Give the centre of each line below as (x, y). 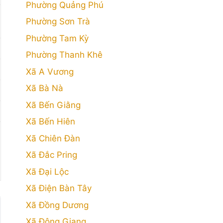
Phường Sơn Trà (58, 21)
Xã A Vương (50, 71)
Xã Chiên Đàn (53, 138)
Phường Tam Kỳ (57, 38)
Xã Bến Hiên (51, 121)
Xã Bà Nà (45, 88)
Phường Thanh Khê (64, 55)
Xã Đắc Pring (52, 155)
